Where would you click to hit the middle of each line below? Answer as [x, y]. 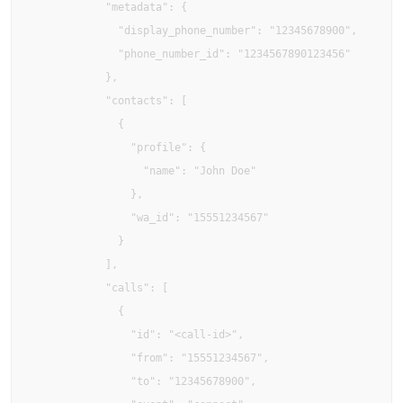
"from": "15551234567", [149, 358]
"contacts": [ [108, 101]
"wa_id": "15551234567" [149, 218]
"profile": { [118, 148]
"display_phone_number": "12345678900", [193, 31]
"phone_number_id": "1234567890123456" [190, 54]
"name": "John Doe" [143, 171]
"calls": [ [99, 288]
